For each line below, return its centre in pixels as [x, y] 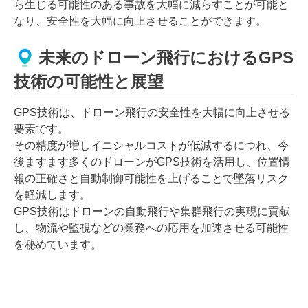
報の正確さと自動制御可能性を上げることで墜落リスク [151, 178]
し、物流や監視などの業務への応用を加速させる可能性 [151, 228]
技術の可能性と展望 [89, 81]
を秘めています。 [58, 244]
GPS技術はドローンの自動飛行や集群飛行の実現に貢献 [152, 211]
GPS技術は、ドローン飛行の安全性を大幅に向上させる [152, 112]
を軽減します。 [52, 195]
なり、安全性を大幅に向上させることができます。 [140, 21]
